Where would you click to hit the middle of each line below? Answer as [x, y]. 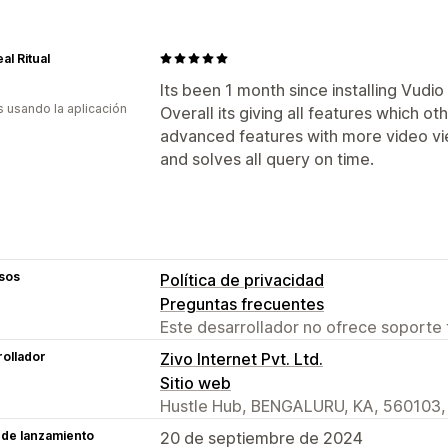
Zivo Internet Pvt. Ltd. [241, 358]
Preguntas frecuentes [242, 303]
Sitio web [195, 382]
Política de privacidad [242, 279]
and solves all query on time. [267, 158]
